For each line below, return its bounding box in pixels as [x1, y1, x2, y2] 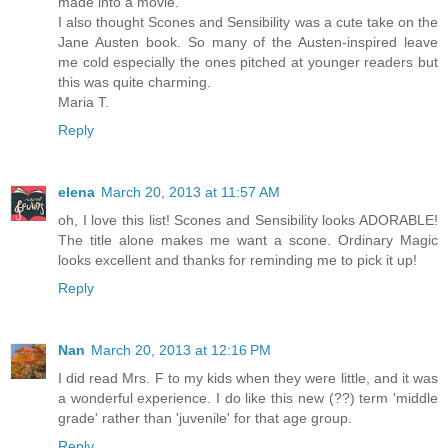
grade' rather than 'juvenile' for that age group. [58, 410, 352, 427]
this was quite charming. [58, 74, 211, 91]
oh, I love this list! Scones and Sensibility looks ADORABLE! [58, 212, 438, 229]
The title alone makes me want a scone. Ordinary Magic [58, 232, 438, 249]
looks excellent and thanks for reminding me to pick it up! [58, 252, 417, 269]
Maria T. [58, 94, 109, 111]
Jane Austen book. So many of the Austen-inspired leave [58, 34, 438, 51]
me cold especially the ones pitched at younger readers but [58, 54, 438, 71]
